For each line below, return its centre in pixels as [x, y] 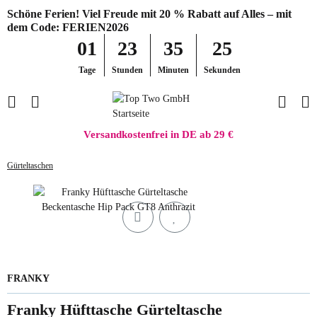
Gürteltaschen [30, 166]
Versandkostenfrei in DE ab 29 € [158, 134]
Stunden [127, 70]
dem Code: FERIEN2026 [68, 27]
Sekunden [222, 70]
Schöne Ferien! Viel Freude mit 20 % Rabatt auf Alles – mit [149, 14]
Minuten [173, 70]
